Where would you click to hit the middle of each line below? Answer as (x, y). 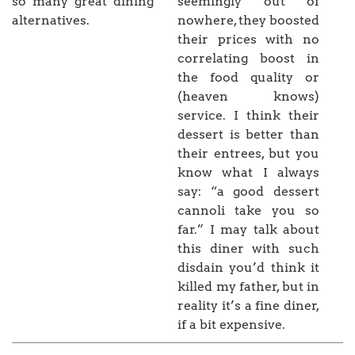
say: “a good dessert (248, 192)
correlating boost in (248, 59)
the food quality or (248, 78)
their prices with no (248, 40)
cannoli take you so (248, 211)
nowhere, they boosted (248, 21)
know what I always (248, 173)
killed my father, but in (248, 287)
